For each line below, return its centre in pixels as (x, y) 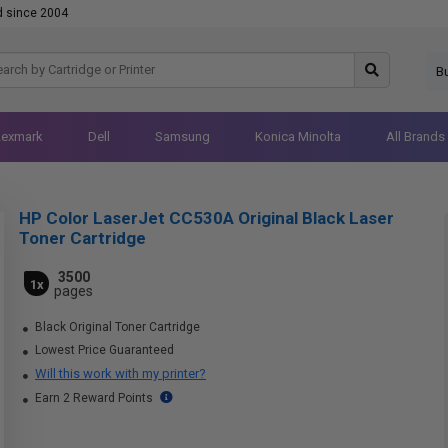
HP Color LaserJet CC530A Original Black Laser (206, 218)
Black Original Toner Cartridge (116, 327)
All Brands (415, 136)
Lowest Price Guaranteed (103, 350)
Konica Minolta (297, 136)
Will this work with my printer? (120, 373)
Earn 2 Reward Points (94, 398)
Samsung (182, 136)
